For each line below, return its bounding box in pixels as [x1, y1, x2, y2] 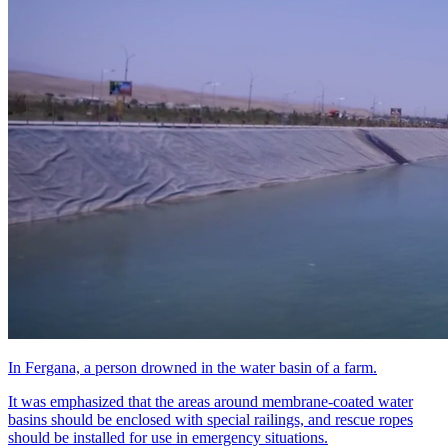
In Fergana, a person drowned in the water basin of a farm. [8, 359, 377, 376]
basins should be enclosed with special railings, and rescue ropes [8, 411, 413, 428]
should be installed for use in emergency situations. [8, 429, 328, 446]
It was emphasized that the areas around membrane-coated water [8, 393, 413, 410]
